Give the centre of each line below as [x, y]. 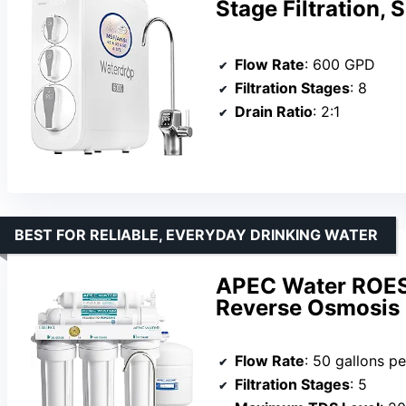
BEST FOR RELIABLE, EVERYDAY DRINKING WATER [196, 234]
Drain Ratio [274, 111]
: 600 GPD [340, 64]
